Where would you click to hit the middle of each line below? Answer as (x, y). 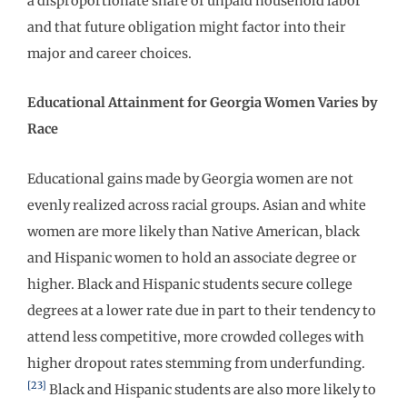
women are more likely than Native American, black (194, 231)
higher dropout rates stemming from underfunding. (196, 363)
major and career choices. (109, 53)
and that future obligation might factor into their (187, 27)
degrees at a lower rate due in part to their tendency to (202, 310)
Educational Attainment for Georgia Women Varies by (203, 103)
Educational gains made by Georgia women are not (190, 179)
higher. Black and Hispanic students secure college (190, 284)
